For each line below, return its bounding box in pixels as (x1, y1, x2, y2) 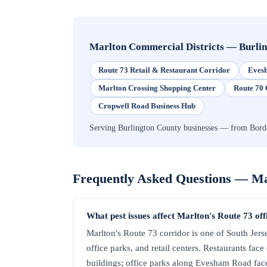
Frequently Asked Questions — (73, 171, 252, 187)
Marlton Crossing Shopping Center (98, 83, 216, 93)
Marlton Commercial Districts (89, 41, 224, 53)
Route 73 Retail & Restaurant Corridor (98, 66, 230, 75)
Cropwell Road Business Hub (98, 101, 195, 111)
